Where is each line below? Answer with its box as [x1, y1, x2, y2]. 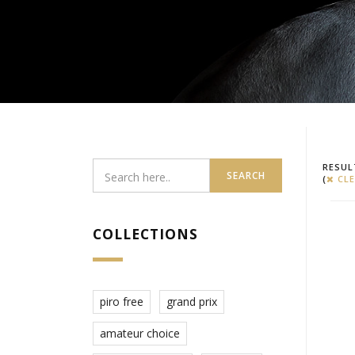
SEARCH [227, 169, 265, 183]
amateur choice [100, 326, 180, 342]
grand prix [166, 294, 217, 310]
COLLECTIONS [93, 224, 199, 244]
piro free [100, 294, 143, 310]
